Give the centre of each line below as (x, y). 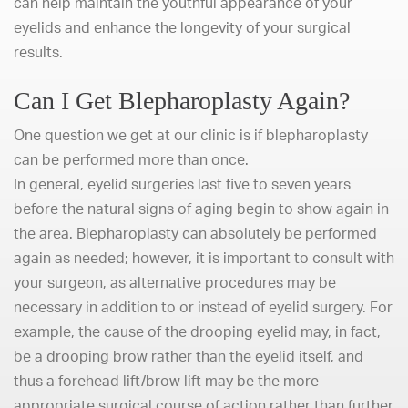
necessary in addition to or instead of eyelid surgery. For (203, 307)
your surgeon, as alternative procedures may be (175, 282)
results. (38, 52)
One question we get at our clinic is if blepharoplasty (191, 135)
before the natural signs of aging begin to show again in (201, 209)
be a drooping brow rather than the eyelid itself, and (189, 356)
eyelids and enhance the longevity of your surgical (182, 27)
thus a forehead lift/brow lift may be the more (166, 381)
